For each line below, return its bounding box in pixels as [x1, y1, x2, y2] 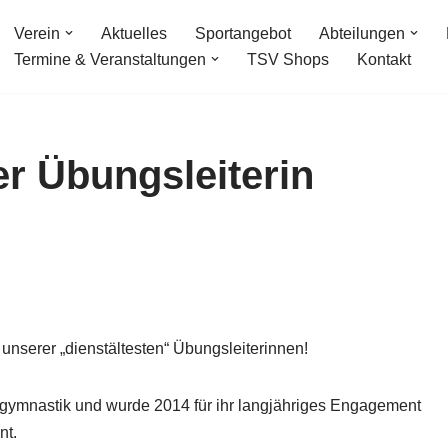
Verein [14, 25, 60, 43]
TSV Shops [247, 51, 329, 69]
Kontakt [357, 51, 411, 69]
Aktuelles [101, 25, 167, 43]
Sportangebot [195, 25, 291, 43]
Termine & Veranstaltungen [14, 51, 206, 69]
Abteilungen [319, 25, 405, 43]
